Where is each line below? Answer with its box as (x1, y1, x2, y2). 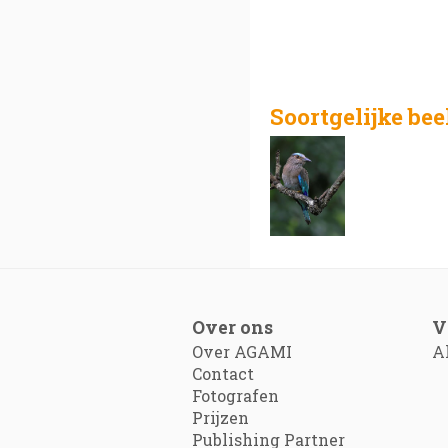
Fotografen (192, 385, 279, 406)
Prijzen (192, 407, 249, 428)
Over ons (192, 316, 273, 339)
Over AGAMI (192, 341, 292, 362)
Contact (192, 363, 254, 384)
